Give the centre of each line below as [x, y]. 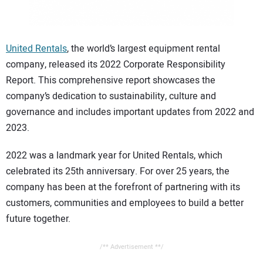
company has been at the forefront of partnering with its [123, 187]
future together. [38, 219]
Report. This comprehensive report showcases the [111, 81]
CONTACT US [44, 11]
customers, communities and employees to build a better [125, 203]
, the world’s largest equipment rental [144, 49]
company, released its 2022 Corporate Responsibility [116, 65]
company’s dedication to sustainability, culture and [111, 97]
